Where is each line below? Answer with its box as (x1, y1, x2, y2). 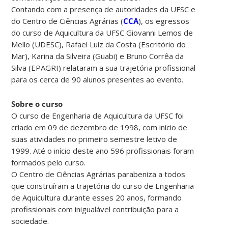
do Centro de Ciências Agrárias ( (11, 15, 124, 26)
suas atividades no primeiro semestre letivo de (11, 133, 178, 144)
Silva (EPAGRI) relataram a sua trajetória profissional (11, 62, 196, 73)
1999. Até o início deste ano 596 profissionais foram (11, 145, 194, 156)
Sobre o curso (11, 98, 63, 109)
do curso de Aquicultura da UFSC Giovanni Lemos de (11, 27, 193, 38)
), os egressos (138, 15, 190, 26)
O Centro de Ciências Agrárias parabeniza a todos (11, 168, 186, 179)
